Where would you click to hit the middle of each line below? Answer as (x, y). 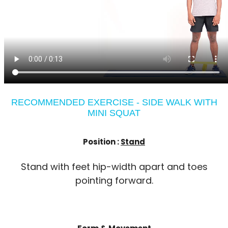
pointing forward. (114, 181)
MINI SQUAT (114, 113)
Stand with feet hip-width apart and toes (114, 167)
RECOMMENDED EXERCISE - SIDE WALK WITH (114, 102)
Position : (102, 141)
